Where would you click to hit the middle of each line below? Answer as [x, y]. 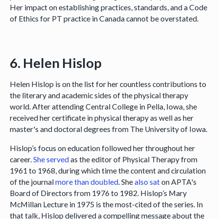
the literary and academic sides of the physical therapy [99, 95]
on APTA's [178, 182]
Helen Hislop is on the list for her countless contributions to [108, 84]
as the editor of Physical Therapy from [133, 159]
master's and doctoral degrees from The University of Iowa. [108, 129]
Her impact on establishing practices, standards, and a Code [108, 7]
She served [51, 159]
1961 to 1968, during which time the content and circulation [108, 171]
